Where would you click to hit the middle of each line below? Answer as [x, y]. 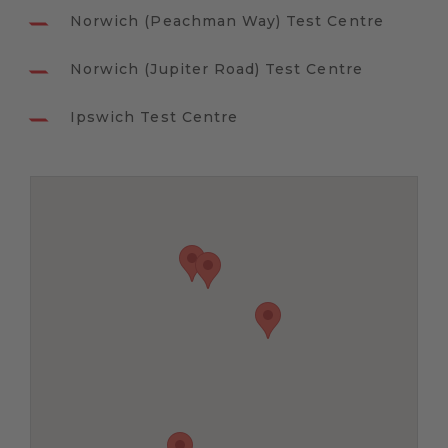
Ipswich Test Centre [154, 117]
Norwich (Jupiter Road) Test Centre [216, 69]
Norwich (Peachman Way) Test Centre [227, 21]
